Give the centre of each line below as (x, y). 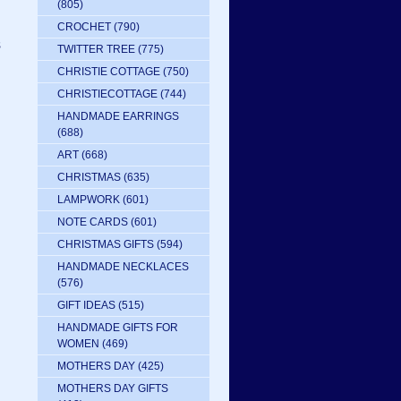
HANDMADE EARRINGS (118, 116)
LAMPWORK (89, 200)
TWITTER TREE (96, 49)
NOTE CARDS (93, 222)
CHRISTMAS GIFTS (106, 244)
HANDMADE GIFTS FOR (118, 328)
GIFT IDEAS (86, 305)
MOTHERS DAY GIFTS (113, 388)
